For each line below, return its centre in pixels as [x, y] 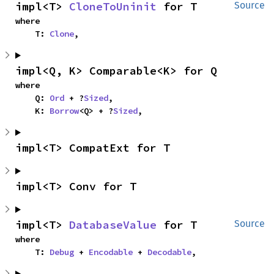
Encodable [111, 252]
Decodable [169, 252]
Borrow [64, 111]
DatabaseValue [113, 225]
